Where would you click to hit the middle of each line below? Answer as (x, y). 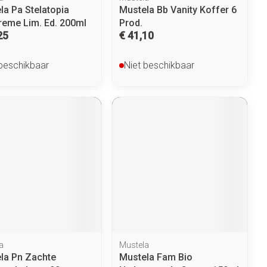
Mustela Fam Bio (156, 257)
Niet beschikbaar (159, 65)
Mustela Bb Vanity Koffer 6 (178, 10)
